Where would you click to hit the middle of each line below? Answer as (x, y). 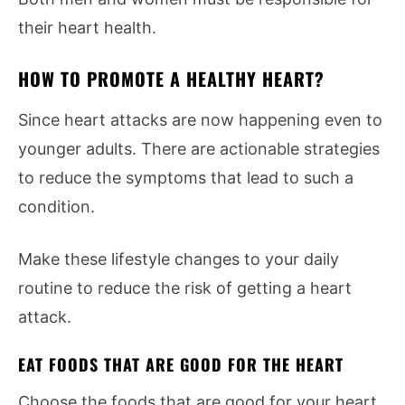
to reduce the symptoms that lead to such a (186, 178)
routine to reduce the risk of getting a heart (185, 288)
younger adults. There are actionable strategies (199, 149)
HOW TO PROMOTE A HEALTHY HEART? (171, 79)
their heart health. (87, 28)
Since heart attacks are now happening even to (200, 120)
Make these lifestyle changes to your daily (179, 259)
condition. (57, 207)
